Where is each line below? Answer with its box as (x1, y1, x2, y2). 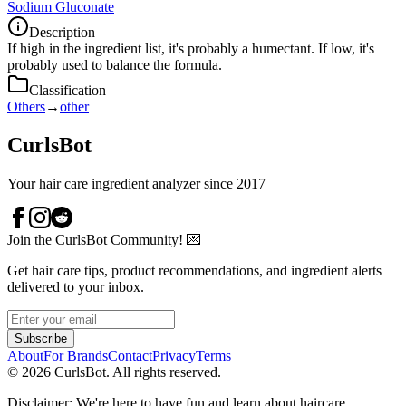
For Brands (43, 347, 108, 363)
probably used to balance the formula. (7, 56, 222, 72)
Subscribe (14, 331, 67, 345)
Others (7, 98, 45, 114)
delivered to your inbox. (7, 278, 144, 295)
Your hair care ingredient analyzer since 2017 (7, 175, 266, 191)
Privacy (152, 347, 196, 363)
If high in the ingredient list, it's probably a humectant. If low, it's (7, 40, 374, 56)
